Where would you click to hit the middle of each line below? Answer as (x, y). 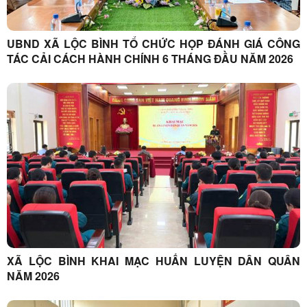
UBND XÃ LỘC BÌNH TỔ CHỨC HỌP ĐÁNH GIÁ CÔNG (153, 43)
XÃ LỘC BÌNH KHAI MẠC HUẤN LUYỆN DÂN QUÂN (153, 260)
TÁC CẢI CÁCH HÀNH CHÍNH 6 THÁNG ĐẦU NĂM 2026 (150, 58)
